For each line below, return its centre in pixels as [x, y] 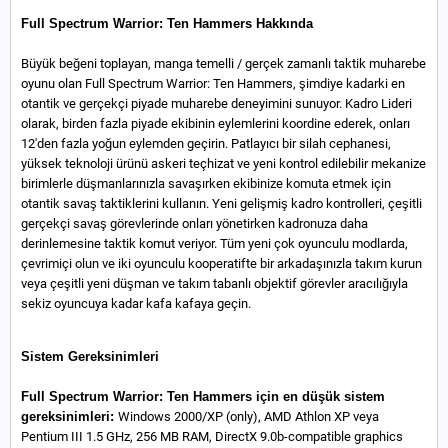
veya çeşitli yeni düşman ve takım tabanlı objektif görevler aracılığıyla [214, 283]
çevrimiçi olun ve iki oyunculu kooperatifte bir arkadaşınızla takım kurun [221, 263]
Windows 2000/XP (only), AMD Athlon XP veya [248, 416]
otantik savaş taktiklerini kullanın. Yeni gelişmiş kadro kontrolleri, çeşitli [221, 203]
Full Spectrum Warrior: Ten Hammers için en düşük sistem [203, 396]
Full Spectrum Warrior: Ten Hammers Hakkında [167, 23]
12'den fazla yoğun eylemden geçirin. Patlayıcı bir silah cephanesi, [206, 143]
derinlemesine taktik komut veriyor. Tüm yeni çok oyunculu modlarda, [214, 243]
